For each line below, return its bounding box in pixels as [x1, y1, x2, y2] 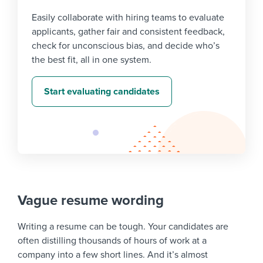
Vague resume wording [18, 192, 164, 210]
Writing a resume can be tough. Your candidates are [18, 221, 228, 233]
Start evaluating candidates [44, 86, 160, 98]
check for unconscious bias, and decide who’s [32, 40, 220, 52]
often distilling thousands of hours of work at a [18, 235, 207, 247]
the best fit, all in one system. [32, 54, 151, 66]
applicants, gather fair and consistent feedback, [32, 26, 225, 38]
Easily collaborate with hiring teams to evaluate [32, 12, 224, 24]
